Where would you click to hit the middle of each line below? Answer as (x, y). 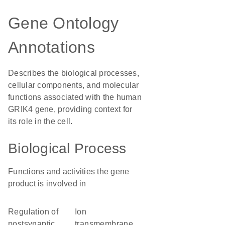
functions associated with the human (75, 97)
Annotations (51, 47)
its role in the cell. (40, 121)
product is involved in (47, 184)
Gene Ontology (64, 23)
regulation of (11, 212)
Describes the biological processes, (74, 73)
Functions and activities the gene (69, 172)
